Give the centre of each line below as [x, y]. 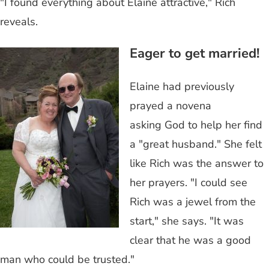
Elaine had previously [182, 86]
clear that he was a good [190, 240]
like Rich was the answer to [197, 163]
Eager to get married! [195, 54]
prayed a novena [171, 105]
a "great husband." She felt [196, 144]
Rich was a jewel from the [193, 201]
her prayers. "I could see [189, 182]
